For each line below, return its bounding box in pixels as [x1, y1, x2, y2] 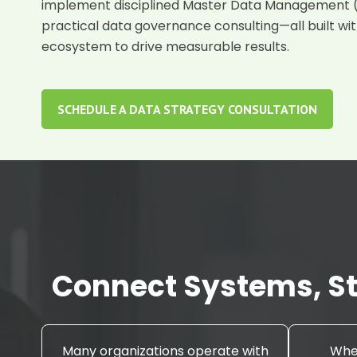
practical [41, 16, 102, 35]
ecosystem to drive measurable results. [41, 37, 289, 56]
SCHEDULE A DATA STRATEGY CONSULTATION [57, 100, 317, 117]
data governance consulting [102, 16, 279, 35]
